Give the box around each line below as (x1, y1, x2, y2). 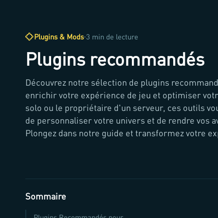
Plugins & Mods (34, 33, 84, 41)
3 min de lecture (86, 33, 138, 41)
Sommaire (25, 191, 66, 202)
